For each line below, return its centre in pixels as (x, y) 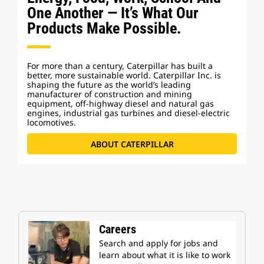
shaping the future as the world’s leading (109, 85)
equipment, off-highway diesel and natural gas (121, 103)
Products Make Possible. (104, 28)
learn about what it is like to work (165, 255)
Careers (118, 229)
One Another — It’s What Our (113, 13)
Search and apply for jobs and (159, 243)
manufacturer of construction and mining (110, 94)
